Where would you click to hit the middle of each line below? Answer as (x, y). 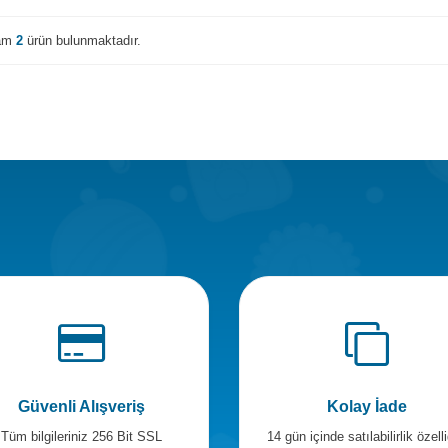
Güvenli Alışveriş (81, 406)
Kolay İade (366, 406)
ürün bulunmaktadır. (82, 40)
